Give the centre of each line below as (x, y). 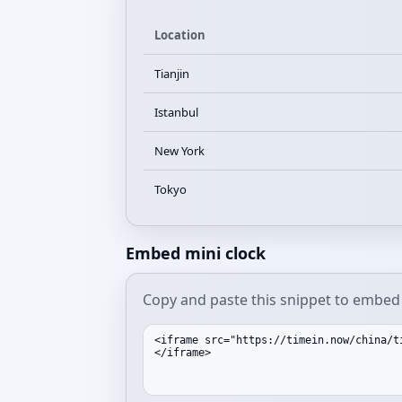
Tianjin (172, 74)
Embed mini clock (196, 253)
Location (180, 35)
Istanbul (176, 112)
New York (179, 151)
